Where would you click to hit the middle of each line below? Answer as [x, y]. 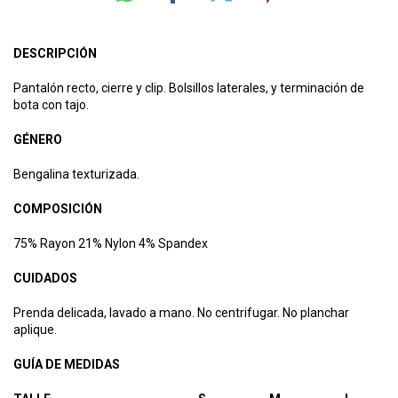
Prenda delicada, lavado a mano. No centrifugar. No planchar [181, 312]
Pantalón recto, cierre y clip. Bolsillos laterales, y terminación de [189, 88]
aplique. [35, 329]
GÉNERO [39, 139]
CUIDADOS [45, 278]
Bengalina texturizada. [76, 174]
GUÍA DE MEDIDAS [67, 364]
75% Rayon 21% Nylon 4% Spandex [111, 243]
